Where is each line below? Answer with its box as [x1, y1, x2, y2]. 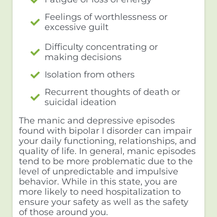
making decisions [45, 51, 122, 62]
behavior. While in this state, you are [18, 176, 177, 187]
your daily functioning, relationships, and [18, 135, 196, 146]
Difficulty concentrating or [45, 41, 158, 52]
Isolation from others [45, 69, 135, 80]
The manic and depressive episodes [18, 115, 175, 126]
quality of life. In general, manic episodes [18, 145, 196, 156]
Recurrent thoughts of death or [45, 86, 181, 97]
